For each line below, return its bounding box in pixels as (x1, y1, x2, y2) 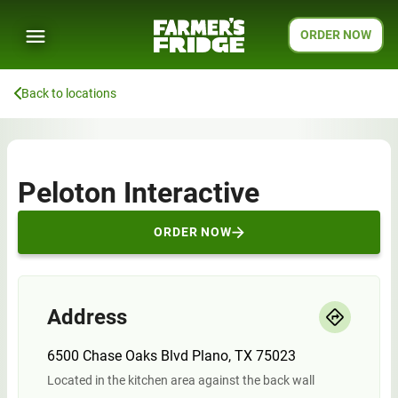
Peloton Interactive (18, 176, 259, 210)
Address (47, 305, 127, 330)
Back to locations (21, 86, 116, 100)
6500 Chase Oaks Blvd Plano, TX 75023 (47, 347, 296, 364)
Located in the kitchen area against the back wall (47, 373, 314, 387)
